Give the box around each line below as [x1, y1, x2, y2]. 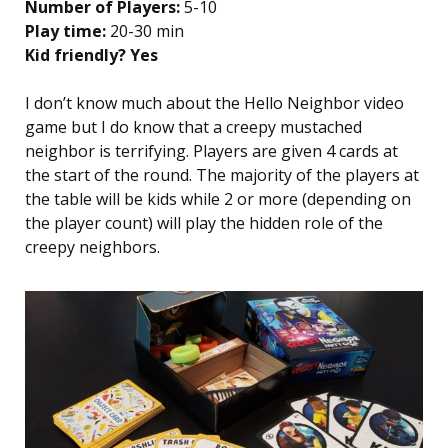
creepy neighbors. [25, 235, 160, 258]
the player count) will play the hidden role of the [25, 211, 383, 234]
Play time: [25, 19, 106, 42]
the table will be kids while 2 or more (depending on [25, 187, 411, 210]
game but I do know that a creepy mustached [25, 115, 362, 138]
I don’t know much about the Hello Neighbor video [25, 91, 404, 114]
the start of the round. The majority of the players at [25, 163, 419, 186]
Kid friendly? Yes [25, 43, 158, 66]
